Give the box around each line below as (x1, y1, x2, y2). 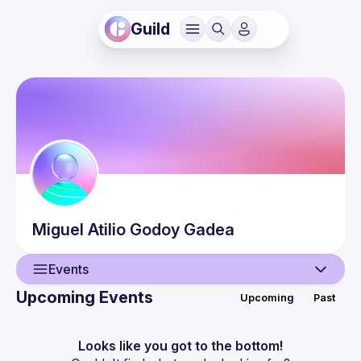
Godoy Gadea (130, 220, 234, 239)
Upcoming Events (16, 288, 153, 307)
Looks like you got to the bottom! (78, 338, 283, 354)
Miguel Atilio (32, 220, 126, 239)
